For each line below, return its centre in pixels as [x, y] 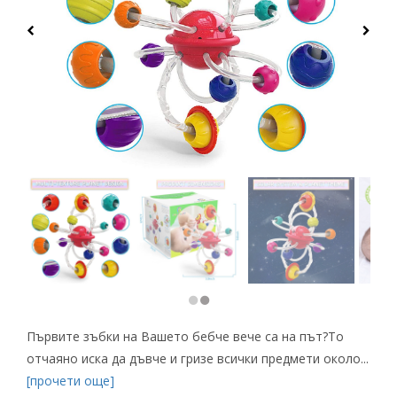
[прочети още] [70, 381]
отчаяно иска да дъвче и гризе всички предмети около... [198, 359]
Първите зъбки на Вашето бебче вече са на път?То [185, 337]
